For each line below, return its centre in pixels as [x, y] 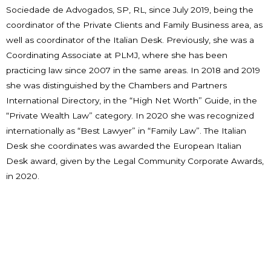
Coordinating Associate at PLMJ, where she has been [117, 55]
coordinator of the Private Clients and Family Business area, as [134, 25]
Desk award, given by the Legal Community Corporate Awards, [135, 161]
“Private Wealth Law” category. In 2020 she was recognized [130, 116]
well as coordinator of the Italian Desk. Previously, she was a [130, 40]
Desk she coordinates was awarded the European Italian [124, 146]
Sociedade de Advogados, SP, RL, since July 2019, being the [130, 10]
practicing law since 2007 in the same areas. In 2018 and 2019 [133, 70]
